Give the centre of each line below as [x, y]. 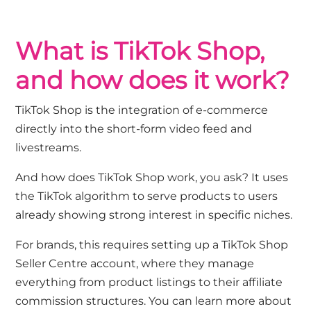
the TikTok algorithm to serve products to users [147, 196]
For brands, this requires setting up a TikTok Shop [152, 245]
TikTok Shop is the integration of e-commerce [142, 110]
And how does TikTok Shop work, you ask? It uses [152, 178]
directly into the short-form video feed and [134, 129]
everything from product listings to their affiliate [149, 283]
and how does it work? [153, 81]
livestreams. [50, 148]
